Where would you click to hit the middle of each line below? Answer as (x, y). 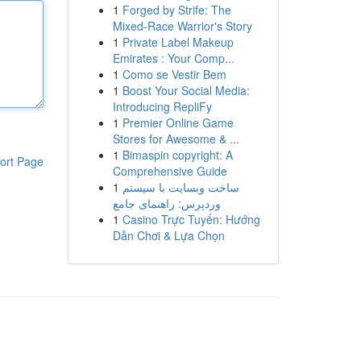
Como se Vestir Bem (174, 74)
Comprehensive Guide (170, 171)
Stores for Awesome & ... (176, 139)
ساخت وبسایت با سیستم (180, 187)
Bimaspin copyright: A (177, 155)
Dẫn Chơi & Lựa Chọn (168, 235)
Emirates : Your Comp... (173, 58)
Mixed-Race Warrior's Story (182, 26)
